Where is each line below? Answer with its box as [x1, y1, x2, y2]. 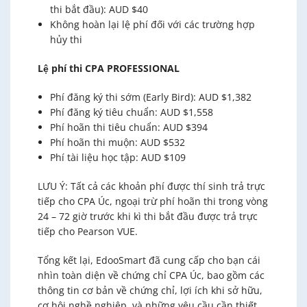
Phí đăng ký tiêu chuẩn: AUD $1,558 [50, 105, 213, 119]
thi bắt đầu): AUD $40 [50, 2, 148, 16]
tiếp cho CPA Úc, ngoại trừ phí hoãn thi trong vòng [38, 194, 268, 208]
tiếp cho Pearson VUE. [38, 224, 138, 238]
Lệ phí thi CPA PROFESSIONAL [38, 61, 180, 75]
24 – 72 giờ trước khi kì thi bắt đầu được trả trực [38, 209, 258, 223]
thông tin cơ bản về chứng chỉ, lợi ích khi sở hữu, [38, 283, 262, 297]
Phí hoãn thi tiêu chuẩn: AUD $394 [50, 120, 208, 134]
